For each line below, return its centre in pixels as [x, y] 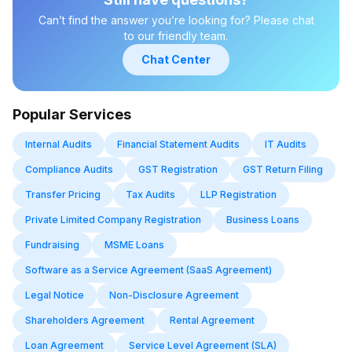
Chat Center [176, 59]
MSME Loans [134, 245]
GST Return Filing [283, 169]
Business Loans [263, 220]
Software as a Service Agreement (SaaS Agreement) [148, 270]
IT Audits [286, 144]
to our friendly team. [176, 36]
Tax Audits [150, 194]
